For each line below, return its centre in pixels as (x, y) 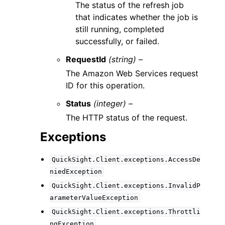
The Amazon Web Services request (132, 73)
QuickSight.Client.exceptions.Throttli (126, 212)
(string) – (126, 59)
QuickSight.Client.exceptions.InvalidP (126, 186)
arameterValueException (94, 198)
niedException (76, 172)
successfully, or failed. (118, 41)
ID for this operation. (105, 85)
